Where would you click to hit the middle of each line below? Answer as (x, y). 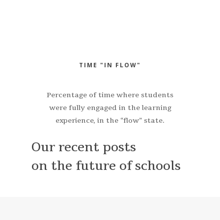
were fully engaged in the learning (110, 108)
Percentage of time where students (110, 95)
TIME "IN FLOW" (110, 65)
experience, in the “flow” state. (110, 120)
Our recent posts (84, 148)
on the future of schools (106, 166)
